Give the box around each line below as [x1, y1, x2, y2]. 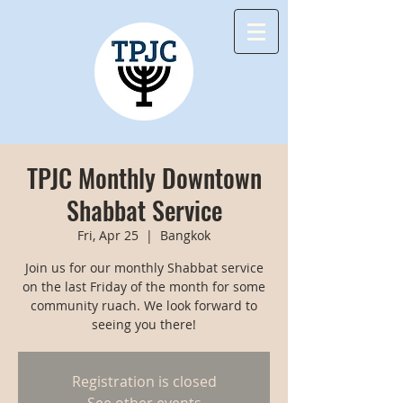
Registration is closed [71, 372, 217, 391]
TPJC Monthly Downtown [26, 159, 262, 196]
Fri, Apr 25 [77, 227, 139, 244]
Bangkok [160, 227, 210, 244]
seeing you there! [92, 316, 196, 333]
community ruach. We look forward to [31, 297, 257, 314]
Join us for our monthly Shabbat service [24, 259, 264, 276]
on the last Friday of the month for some [22, 278, 265, 295]
